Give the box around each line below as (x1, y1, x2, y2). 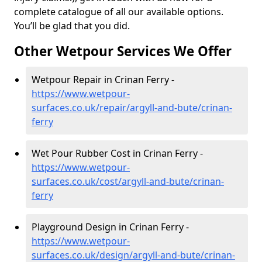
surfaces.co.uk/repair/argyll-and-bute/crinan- (32, 101, 232, 114)
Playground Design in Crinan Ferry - (32, 220, 189, 233)
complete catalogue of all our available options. (14, 5, 223, 18)
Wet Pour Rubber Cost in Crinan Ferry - (32, 147, 203, 160)
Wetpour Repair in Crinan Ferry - (32, 73, 174, 86)
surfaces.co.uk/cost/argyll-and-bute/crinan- (32, 175, 224, 188)
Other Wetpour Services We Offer (14, 42, 232, 60)
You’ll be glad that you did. (14, 19, 132, 32)
